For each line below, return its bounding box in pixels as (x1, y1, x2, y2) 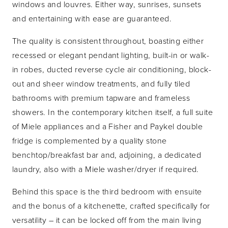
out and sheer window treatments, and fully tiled (12, 77, 190, 89)
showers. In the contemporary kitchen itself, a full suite (12, 106, 213, 118)
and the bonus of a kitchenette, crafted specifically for (12, 199, 210, 211)
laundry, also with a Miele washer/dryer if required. (12, 163, 199, 175)
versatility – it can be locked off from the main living (12, 214, 202, 225)
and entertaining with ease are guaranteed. (12, 12, 172, 24)
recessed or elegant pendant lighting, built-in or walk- (12, 49, 210, 61)
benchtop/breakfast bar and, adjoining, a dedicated (12, 149, 202, 160)
